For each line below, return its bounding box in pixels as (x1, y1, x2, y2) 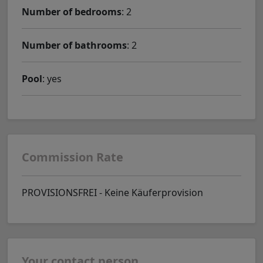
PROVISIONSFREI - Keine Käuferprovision (22, 186, 203, 200)
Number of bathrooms (22, 39, 127, 52)
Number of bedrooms (22, 5, 122, 19)
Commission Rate (22, 149, 123, 166)
